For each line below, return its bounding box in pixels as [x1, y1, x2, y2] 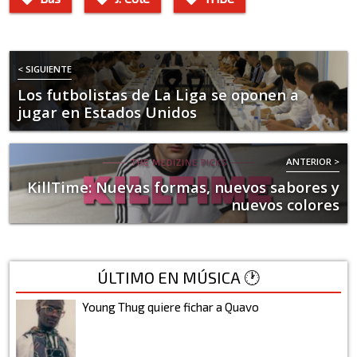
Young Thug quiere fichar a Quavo [82, 299, 259, 314]
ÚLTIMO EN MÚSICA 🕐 [97, 267, 260, 287]
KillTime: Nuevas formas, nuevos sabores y [27, 177, 339, 197]
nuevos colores [231, 194, 339, 214]
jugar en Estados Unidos [18, 102, 197, 122]
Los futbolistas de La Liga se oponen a [18, 84, 299, 104]
